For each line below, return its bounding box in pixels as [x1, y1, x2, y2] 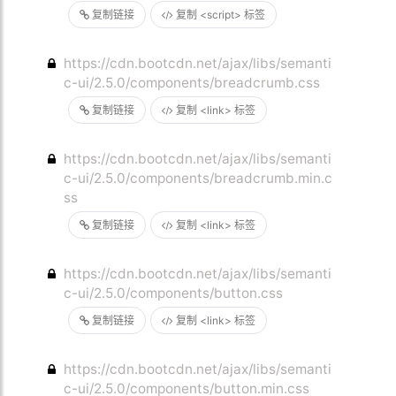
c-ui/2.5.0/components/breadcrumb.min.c [64, 170, 333, 187]
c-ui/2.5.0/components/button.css [64, 285, 284, 301]
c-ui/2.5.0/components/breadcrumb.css [64, 74, 321, 91]
